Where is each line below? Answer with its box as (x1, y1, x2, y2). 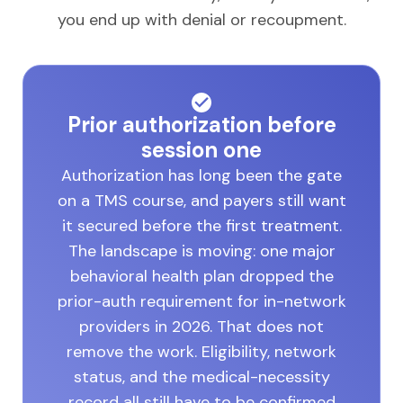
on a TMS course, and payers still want (57, 189, 346, 211)
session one (141, 135, 262, 164)
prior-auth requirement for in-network (57, 290, 346, 312)
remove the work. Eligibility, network (67, 340, 336, 363)
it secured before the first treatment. (61, 214, 342, 237)
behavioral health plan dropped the (69, 264, 334, 287)
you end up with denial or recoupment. (57, 8, 346, 31)
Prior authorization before (67, 110, 336, 139)
